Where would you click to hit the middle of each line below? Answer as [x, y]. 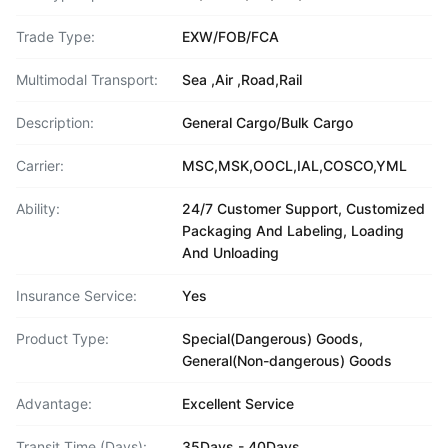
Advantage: [54, 403]
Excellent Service [238, 403]
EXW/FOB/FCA [230, 36]
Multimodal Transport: [87, 79]
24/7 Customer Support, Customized [303, 208]
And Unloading [230, 252]
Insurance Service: [76, 295]
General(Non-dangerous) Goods [287, 360]
